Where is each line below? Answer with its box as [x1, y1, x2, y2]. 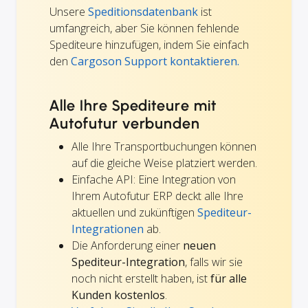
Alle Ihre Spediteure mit [49, 96, 217, 115]
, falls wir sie [185, 254, 243, 269]
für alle [210, 270, 247, 286]
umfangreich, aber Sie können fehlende [49, 20, 239, 36]
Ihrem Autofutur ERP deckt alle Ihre [71, 188, 243, 203]
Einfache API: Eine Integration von [71, 171, 236, 187]
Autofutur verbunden [49, 113, 201, 133]
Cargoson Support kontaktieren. [71, 53, 239, 69]
